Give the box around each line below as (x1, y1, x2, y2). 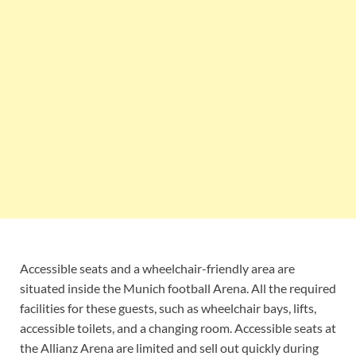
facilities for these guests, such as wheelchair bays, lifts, (20, 300, 316, 315)
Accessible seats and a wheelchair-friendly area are (20, 260, 295, 276)
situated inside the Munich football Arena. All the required (20, 280, 336, 296)
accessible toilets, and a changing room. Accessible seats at (20, 319, 336, 335)
